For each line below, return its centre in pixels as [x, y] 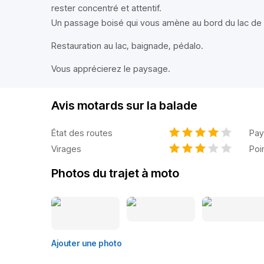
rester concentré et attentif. [106, 8]
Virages [66, 148]
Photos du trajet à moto [115, 173]
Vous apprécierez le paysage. [111, 69]
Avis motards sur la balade [124, 105]
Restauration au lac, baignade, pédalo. [127, 46]
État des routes [82, 133]
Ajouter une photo [87, 243]
